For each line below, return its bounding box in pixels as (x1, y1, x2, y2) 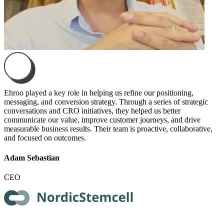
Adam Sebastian (4, 153, 59, 162)
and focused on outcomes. (4, 133, 86, 142)
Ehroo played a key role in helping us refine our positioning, (4, 88, 193, 97)
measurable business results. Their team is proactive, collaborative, (4, 124, 212, 133)
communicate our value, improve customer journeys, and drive (4, 115, 200, 124)
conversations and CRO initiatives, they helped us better (4, 106, 180, 115)
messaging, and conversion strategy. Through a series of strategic (4, 97, 208, 106)
